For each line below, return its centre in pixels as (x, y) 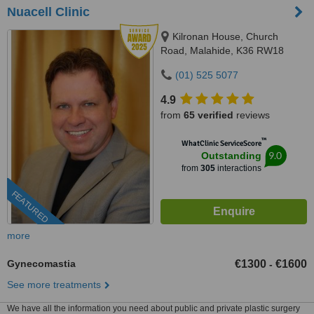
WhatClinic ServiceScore (221, 143)
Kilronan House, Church (225, 36)
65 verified (209, 115)
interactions (238, 168)
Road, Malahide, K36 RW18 (222, 50)
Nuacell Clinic (48, 12)
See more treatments (54, 285)
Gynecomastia (41, 264)
